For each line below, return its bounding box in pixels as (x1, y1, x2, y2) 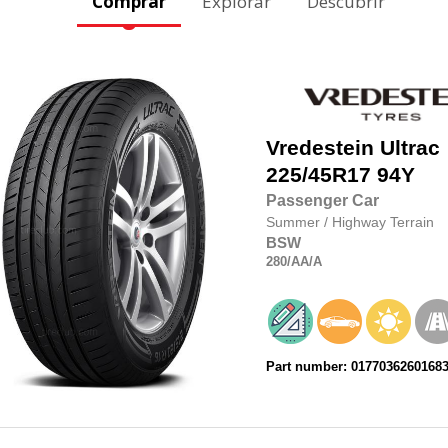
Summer (265, 214, 324, 231)
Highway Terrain (331, 214, 434, 231)
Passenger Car (265, 192, 379, 210)
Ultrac (379, 136, 440, 161)
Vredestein (265, 136, 374, 161)
